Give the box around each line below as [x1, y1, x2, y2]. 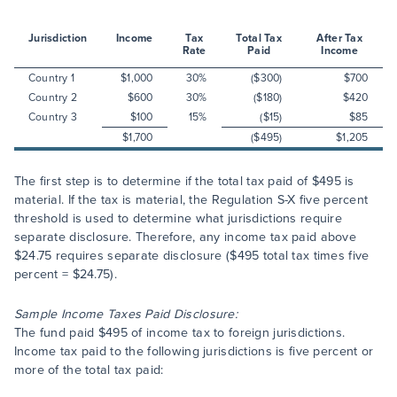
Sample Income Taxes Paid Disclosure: [13, 305, 238, 323]
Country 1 [27, 70, 75, 86]
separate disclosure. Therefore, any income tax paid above [13, 228, 357, 246]
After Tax [316, 30, 362, 46]
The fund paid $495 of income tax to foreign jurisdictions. [13, 323, 346, 342]
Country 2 [27, 90, 78, 105]
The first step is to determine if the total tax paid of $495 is [13, 172, 354, 191]
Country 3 [27, 109, 78, 125]
